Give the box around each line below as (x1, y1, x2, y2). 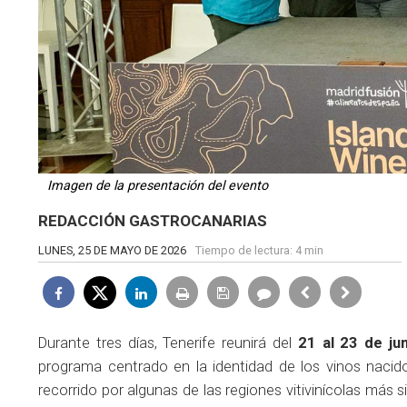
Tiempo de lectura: (195, 243, 295, 258)
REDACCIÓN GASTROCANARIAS (38, 212, 267, 231)
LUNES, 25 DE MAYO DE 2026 (38, 243, 186, 258)
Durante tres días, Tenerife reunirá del (38, 334, 298, 352)
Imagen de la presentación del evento (47, 178, 268, 194)
